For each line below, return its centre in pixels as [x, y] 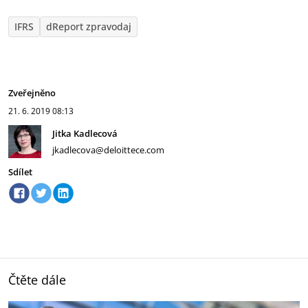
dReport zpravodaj [89, 26]
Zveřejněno [32, 93]
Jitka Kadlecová [85, 133]
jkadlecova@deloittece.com [108, 150]
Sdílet [20, 172]
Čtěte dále [37, 280]
